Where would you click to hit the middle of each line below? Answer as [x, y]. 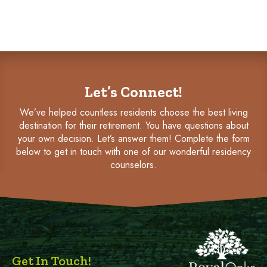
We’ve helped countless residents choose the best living [133, 113]
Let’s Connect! [133, 92]
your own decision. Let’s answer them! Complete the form [133, 139]
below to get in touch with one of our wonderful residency [133, 152]
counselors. [133, 165]
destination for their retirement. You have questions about [133, 126]
